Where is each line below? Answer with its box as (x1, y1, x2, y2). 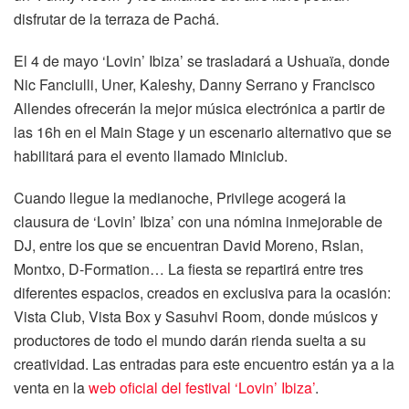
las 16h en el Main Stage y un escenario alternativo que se (14, 121, 392, 142)
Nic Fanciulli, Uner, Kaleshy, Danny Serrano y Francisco (14, 73, 375, 95)
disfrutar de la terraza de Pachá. (14, 7, 219, 29)
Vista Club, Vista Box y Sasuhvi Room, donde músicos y (14, 305, 378, 327)
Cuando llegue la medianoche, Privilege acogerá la (14, 186, 346, 208)
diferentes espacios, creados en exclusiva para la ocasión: (14, 281, 391, 303)
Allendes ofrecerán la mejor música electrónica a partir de (14, 97, 385, 119)
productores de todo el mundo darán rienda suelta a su (14, 329, 366, 351)
